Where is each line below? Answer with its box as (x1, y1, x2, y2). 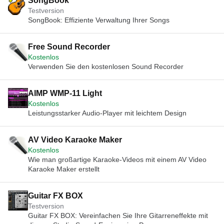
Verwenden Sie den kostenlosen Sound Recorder (28, 62, 183, 70)
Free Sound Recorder (28, 42, 110, 51)
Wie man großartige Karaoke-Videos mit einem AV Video (28, 155, 206, 163)
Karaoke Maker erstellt (28, 165, 99, 173)
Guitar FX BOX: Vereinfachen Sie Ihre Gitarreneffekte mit (28, 211, 208, 219)
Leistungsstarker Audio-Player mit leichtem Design (28, 109, 187, 117)
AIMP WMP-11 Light (28, 89, 102, 97)
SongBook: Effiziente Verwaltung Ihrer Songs (28, 16, 169, 24)
